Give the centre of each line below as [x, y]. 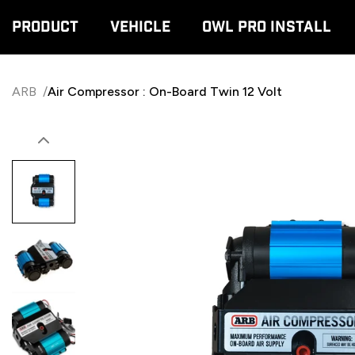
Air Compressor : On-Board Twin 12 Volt [165, 92]
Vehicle [140, 27]
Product [45, 27]
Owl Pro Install [267, 27]
